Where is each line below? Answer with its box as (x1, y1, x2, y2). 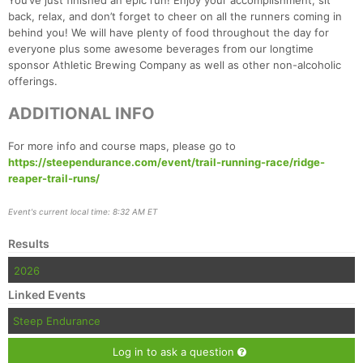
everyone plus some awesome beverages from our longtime (8, 42, 314, 56)
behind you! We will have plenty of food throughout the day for (8, 26, 329, 40)
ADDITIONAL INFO (8, 104, 155, 124)
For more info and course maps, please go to (8, 139, 236, 153)
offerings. (8, 75, 58, 88)
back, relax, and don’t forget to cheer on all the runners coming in (8, 10, 342, 23)
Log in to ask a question (113, 345, 237, 359)
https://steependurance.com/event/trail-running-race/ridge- (8, 156, 325, 169)
